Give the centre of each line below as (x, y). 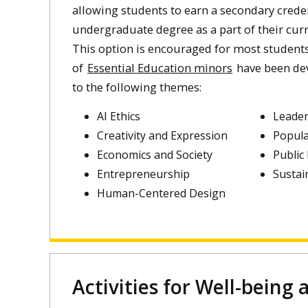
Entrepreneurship (143, 174)
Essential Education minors (160, 68)
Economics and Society (155, 155)
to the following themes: (137, 87)
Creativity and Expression (162, 135)
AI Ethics (119, 116)
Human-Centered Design (161, 193)
